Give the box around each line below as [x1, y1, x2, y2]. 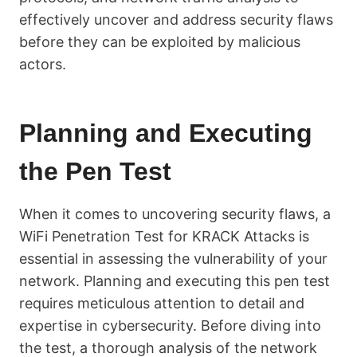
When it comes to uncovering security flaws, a [19, 206, 331, 222]
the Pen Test [19, 157, 171, 186]
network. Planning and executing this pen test [19, 273, 330, 289]
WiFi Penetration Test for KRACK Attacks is [19, 228, 309, 245]
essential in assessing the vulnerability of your [19, 250, 328, 267]
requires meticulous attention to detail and [19, 295, 304, 312]
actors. [19, 56, 66, 73]
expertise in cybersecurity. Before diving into [19, 317, 321, 334]
